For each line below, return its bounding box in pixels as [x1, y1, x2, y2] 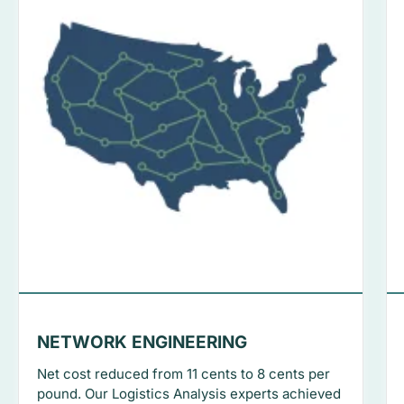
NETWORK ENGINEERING [37, 332, 247, 353]
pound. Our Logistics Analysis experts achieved [37, 385, 341, 402]
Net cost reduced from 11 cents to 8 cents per [37, 365, 330, 382]
